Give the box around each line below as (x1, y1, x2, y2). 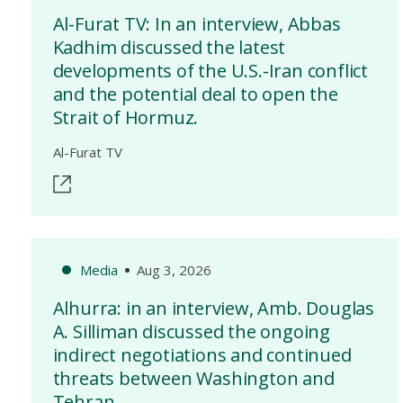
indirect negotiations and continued (52, 343, 352, 367)
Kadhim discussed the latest (52, 35, 286, 59)
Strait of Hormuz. (52, 105, 199, 130)
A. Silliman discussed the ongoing (52, 319, 330, 344)
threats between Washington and (52, 366, 335, 390)
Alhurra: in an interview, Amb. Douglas (52, 296, 374, 320)
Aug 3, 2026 (136, 261, 211, 279)
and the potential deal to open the (52, 82, 338, 106)
